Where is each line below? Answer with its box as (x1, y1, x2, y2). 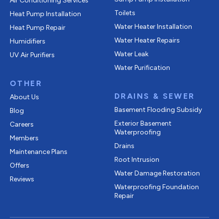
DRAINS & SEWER (114, 91, 195, 101)
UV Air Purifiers (10, 50, 55, 59)
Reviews (10, 175, 34, 183)
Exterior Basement (114, 119, 172, 128)
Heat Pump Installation (10, 9, 81, 18)
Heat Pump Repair (10, 23, 66, 32)
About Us (10, 92, 39, 101)
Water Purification (114, 63, 170, 72)
